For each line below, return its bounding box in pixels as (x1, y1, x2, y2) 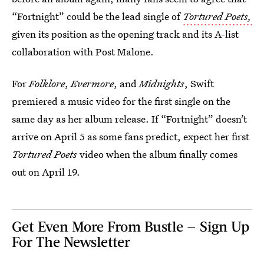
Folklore (29, 77, 65, 90)
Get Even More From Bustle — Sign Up (12, 217, 249, 235)
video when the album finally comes (80, 147, 237, 161)
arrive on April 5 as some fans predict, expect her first (12, 130, 249, 143)
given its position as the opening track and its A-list (12, 27, 239, 41)
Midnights (139, 77, 184, 90)
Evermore (71, 77, 114, 90)
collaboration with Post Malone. (12, 45, 154, 58)
